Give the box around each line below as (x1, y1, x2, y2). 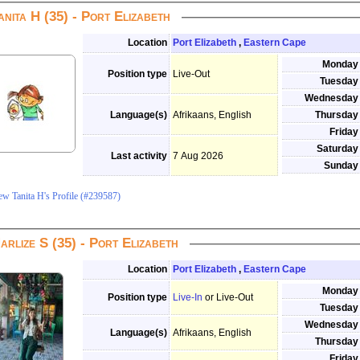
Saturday (317, 143, 358, 154)
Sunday (324, 160, 358, 171)
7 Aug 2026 (173, 150, 223, 162)
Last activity (111, 150, 167, 162)
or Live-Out (205, 292, 253, 303)
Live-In (173, 292, 202, 303)
